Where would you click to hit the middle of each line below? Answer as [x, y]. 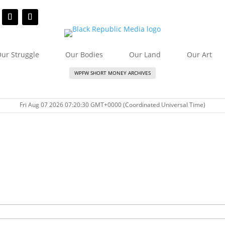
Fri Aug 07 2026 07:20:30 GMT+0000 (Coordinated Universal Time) [113, 104]
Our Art [199, 54]
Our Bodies [84, 54]
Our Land [145, 54]
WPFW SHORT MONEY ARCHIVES [113, 73]
